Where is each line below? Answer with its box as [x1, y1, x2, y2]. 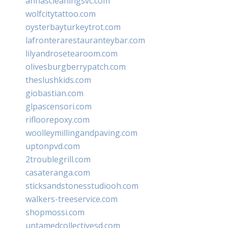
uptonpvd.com [25, 140, 80, 152]
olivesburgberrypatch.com [25, 61, 126, 72]
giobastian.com [25, 87, 83, 99]
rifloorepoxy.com [25, 113, 90, 125]
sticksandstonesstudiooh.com [25, 180, 138, 191]
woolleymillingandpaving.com [25, 127, 137, 138]
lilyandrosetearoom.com [25, 47, 118, 59]
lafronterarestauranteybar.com [25, 34, 145, 46]
